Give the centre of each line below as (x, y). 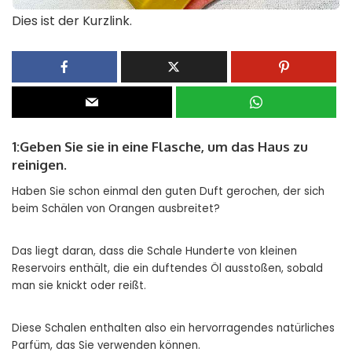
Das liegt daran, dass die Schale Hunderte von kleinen (154, 251)
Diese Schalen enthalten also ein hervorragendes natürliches (173, 328)
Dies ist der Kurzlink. (72, 20)
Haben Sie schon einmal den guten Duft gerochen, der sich (168, 191)
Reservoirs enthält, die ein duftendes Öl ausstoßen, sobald (167, 268)
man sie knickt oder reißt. (79, 285)
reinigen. (39, 164)
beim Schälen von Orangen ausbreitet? (116, 208)
